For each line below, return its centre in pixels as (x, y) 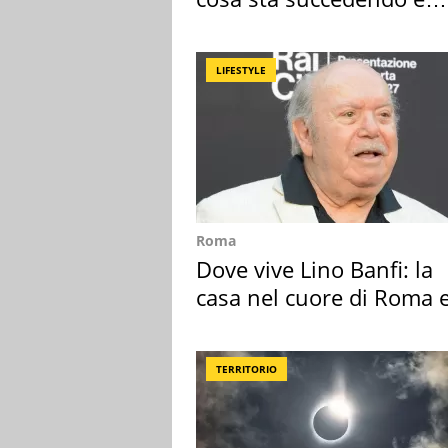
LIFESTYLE (241, 70)
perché (231, 26)
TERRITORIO (246, 369)
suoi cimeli (251, 325)
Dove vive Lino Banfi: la (314, 269)
